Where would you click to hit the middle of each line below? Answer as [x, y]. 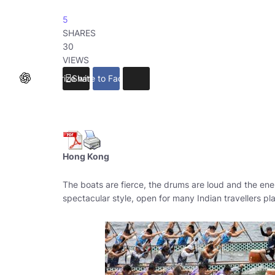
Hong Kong [86, 156]
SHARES [79, 33]
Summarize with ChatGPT [82, 78]
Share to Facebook [110, 78]
